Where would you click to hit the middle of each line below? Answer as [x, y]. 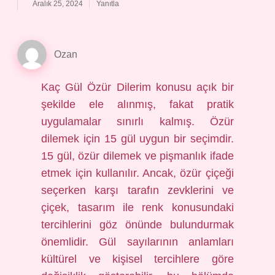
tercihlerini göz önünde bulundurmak [137, 225]
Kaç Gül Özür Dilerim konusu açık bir [137, 87]
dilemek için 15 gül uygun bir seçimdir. [137, 139]
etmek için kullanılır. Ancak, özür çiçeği [137, 173]
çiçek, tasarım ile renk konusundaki [137, 207]
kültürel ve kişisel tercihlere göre [137, 259]
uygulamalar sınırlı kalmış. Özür [137, 122]
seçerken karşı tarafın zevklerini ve [137, 190]
